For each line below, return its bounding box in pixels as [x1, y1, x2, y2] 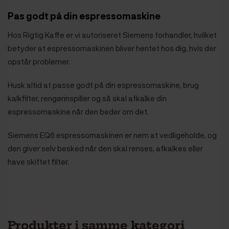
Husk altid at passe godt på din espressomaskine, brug [8, 79, 199, 90]
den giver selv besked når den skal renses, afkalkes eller [8, 143, 203, 153]
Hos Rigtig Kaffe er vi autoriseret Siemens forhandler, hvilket [8, 29, 217, 40]
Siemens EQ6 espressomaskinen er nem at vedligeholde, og [8, 129, 217, 140]
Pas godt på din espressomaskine [8, 9, 161, 22]
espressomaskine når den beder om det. [8, 106, 149, 117]
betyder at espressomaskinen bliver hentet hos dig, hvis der [8, 42, 216, 53]
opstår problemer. [8, 56, 70, 66]
